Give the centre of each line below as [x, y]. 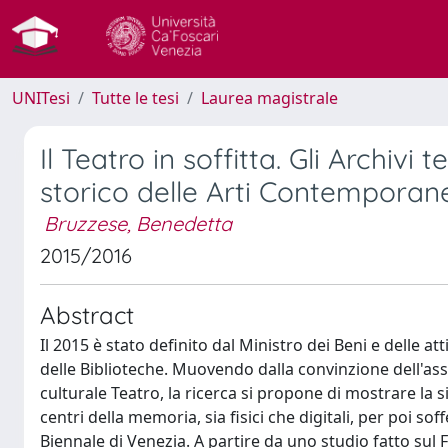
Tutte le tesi [135, 98]
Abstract [87, 315]
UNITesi [41, 98]
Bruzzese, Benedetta [138, 223]
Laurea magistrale [269, 98]
